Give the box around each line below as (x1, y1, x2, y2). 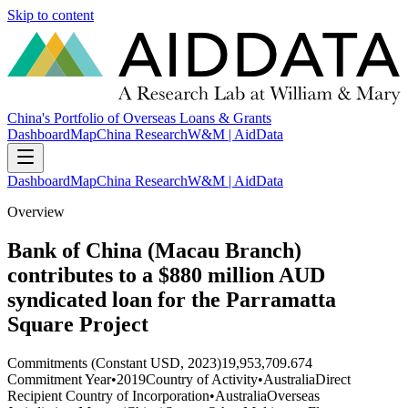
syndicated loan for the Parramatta (7, 288, 336, 312)
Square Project (7, 312, 148, 337)
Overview (7, 204, 65, 220)
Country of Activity (146, 371, 258, 387)
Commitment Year (7, 371, 111, 387)
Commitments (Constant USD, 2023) (7, 354, 221, 371)
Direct (315, 371, 351, 387)
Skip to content (7, 7, 94, 23)
